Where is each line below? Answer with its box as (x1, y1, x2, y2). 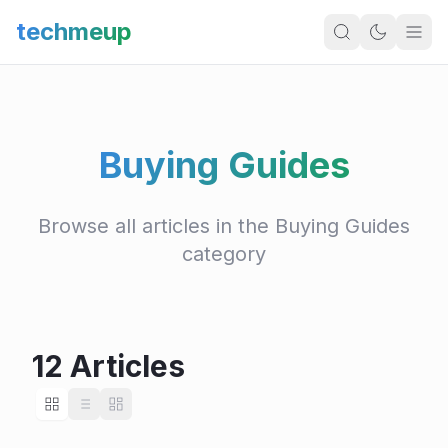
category (182, 242, 266, 267)
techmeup (16, 17, 132, 46)
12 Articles (32, 348, 185, 385)
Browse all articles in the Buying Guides (38, 214, 410, 239)
